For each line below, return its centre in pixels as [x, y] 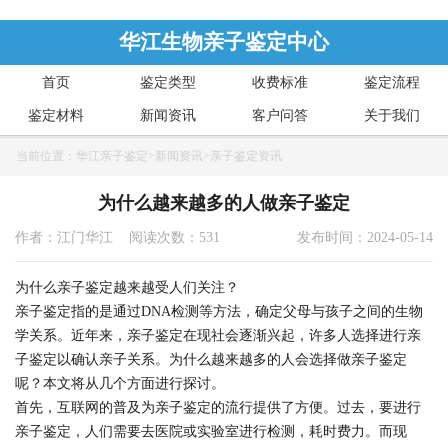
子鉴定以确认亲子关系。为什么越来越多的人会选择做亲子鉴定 [211, 359]
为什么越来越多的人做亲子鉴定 [224, 202]
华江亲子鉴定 [112, 156]
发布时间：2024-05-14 [365, 237]
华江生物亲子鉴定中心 [224, 42]
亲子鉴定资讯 [246, 156]
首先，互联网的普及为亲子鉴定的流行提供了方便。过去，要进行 [218, 407]
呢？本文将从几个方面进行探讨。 [120, 383]
